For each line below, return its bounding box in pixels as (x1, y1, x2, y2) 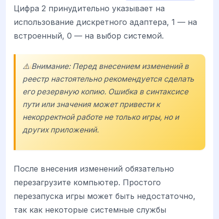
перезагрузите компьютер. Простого (14, 177, 161, 187)
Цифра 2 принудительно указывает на (14, 3, 165, 14)
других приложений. (22, 125, 99, 135)
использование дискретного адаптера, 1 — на (14, 17, 197, 27)
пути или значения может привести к (22, 100, 160, 109)
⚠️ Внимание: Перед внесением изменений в (22, 62, 189, 71)
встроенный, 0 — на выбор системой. (14, 31, 164, 41)
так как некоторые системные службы (14, 204, 166, 215)
